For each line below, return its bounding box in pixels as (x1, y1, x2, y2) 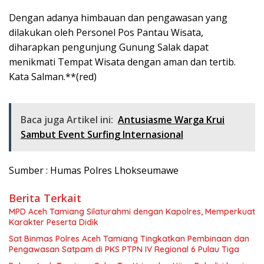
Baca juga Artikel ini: (21, 113, 113, 126)
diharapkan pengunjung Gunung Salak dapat (9, 40, 209, 54)
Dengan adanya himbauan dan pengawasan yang (9, 11, 227, 24)
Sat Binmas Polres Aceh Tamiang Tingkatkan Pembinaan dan (9, 233, 249, 244)
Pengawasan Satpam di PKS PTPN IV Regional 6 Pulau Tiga (9, 243, 239, 255)
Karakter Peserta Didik (9, 216, 101, 227)
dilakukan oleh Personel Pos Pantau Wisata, (9, 25, 203, 39)
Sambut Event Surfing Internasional (21, 127, 183, 141)
